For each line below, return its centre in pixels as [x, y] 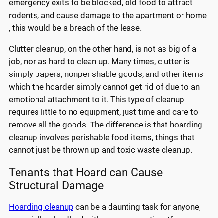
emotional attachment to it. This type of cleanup [97, 100]
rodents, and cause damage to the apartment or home [108, 15]
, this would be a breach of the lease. [75, 28]
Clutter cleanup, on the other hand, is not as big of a [102, 49]
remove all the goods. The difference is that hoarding [106, 125]
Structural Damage [56, 186]
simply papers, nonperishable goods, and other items [106, 74]
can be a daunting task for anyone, [137, 207]
